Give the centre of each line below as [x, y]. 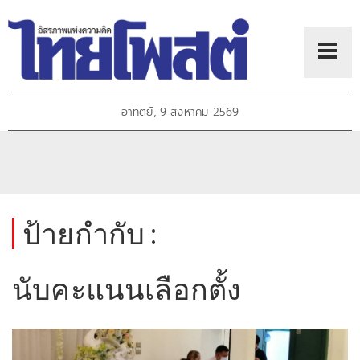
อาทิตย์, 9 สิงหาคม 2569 [180, 112]
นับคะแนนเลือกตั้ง [127, 289]
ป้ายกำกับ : [90, 233]
